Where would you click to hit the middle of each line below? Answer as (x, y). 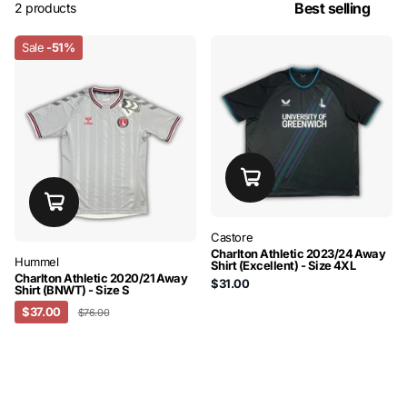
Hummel (37, 262)
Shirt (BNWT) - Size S (72, 290)
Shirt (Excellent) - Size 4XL (283, 266)
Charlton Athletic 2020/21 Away (101, 278)
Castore (232, 238)
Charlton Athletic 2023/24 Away (298, 254)
